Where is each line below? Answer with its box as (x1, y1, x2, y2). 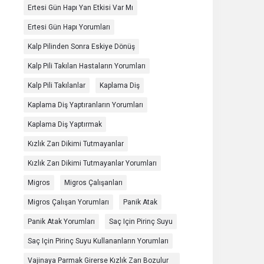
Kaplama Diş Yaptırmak (28, 120, 102, 128)
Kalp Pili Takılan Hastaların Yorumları (28, 62, 146, 70)
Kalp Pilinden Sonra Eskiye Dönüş (28, 42, 135, 51)
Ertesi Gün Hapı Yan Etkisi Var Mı (28, 4, 133, 12)
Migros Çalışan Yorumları (28, 198, 109, 206)
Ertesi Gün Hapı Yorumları (28, 23, 110, 31)
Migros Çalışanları (64, 179, 123, 187)
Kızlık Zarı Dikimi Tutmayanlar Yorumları (28, 159, 157, 167)
